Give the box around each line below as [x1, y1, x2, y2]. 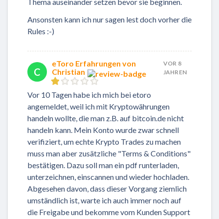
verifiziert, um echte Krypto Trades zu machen [27, 136, 181, 146]
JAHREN [163, 68, 187, 76]
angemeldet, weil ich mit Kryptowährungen [27, 101, 170, 111]
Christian [52, 66, 85, 76]
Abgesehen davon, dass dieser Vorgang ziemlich [27, 183, 187, 193]
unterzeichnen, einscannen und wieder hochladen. [27, 172, 189, 181]
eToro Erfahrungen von [52, 58, 136, 68]
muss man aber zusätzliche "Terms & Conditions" [27, 148, 191, 158]
